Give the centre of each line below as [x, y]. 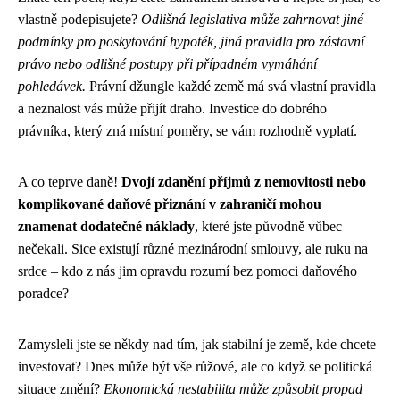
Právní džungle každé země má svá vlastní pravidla [231, 86]
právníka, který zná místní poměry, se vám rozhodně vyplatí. [187, 130]
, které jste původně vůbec [268, 226]
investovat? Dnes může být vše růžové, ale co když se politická [195, 366]
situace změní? [61, 388]
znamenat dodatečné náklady [106, 226]
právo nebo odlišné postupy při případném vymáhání [167, 63]
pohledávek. [52, 86]
